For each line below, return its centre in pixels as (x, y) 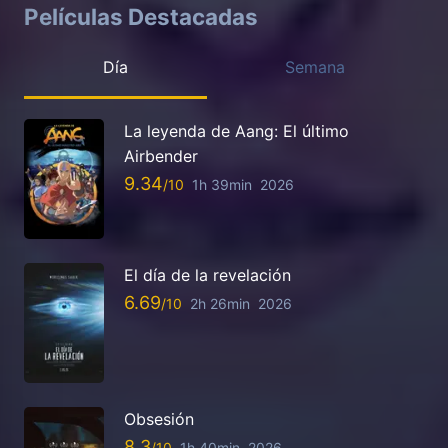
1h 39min (222, 185)
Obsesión (159, 418)
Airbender (161, 155)
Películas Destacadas (141, 17)
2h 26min (220, 304)
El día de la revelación (207, 274)
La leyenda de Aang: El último (236, 130)
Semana (315, 66)
